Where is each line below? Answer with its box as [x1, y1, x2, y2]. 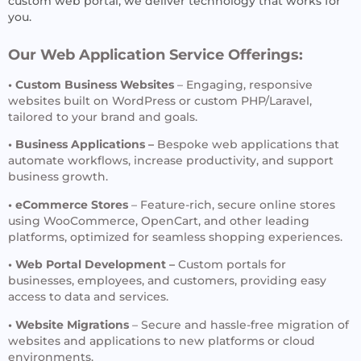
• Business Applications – [8, 137, 154, 152]
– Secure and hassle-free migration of [129, 317, 349, 332]
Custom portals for [175, 257, 286, 272]
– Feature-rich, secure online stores [128, 197, 335, 212]
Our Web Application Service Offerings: [8, 45, 303, 64]
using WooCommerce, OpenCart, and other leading [8, 213, 309, 228]
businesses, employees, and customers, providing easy [8, 273, 326, 288]
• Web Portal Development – [8, 257, 175, 272]
